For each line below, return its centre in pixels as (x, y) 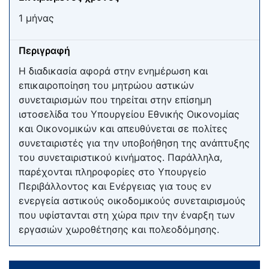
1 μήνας (36, 18)
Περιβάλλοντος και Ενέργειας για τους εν (115, 186)
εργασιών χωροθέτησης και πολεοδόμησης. (119, 230)
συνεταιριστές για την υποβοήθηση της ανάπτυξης (134, 143)
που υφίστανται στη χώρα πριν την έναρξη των (127, 215)
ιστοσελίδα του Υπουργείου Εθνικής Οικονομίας (129, 114)
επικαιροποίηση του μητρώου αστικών (106, 86)
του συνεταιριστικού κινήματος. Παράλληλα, (120, 158)
